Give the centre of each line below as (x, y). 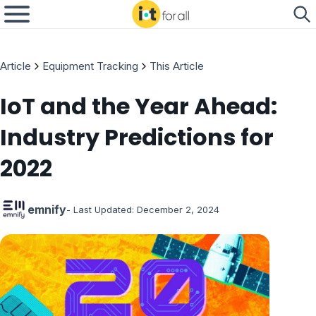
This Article (177, 66)
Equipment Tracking (90, 66)
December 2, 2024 (178, 209)
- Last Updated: (100, 209)
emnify (47, 209)
